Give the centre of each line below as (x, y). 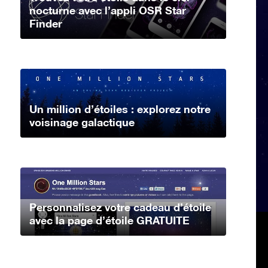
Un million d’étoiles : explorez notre (120, 109)
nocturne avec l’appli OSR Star (108, 10)
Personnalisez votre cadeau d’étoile (120, 207)
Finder (46, 23)
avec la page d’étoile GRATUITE (109, 220)
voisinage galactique (82, 122)
